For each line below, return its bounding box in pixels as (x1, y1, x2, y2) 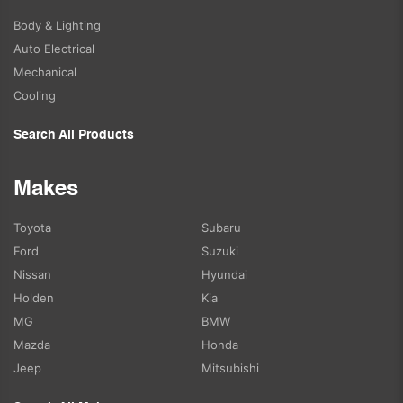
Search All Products (13, 129, 134, 142)
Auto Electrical (13, 41, 94, 57)
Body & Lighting (13, 18, 101, 33)
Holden (13, 291, 54, 306)
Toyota (13, 220, 51, 236)
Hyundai (201, 267, 247, 282)
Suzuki (201, 244, 238, 259)
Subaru (201, 220, 241, 236)
